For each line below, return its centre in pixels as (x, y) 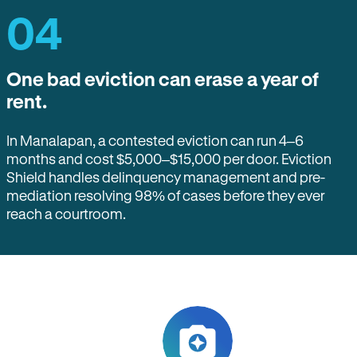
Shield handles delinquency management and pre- (166, 177)
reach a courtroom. (66, 214)
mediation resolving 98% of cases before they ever (165, 195)
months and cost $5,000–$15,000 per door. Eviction (169, 159)
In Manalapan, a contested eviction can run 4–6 (155, 140)
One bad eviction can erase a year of (163, 79)
